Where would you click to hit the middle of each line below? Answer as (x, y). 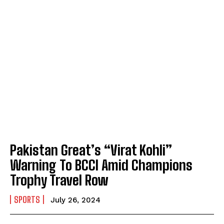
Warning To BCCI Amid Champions (101, 165)
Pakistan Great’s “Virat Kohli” (91, 150)
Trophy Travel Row (59, 180)
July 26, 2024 (75, 200)
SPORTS (27, 199)
